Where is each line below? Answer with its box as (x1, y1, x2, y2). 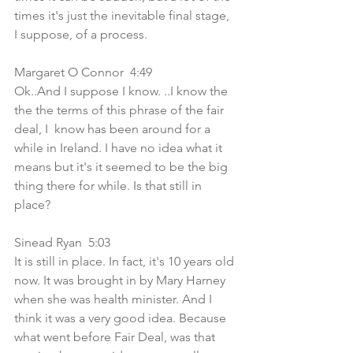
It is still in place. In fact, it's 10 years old (14, 254, 237, 269)
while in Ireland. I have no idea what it (14, 140, 225, 155)
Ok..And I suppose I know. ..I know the (14, 84, 231, 98)
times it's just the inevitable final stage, (14, 8, 232, 23)
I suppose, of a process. (14, 27, 147, 42)
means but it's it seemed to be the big (14, 159, 231, 174)
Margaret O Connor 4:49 (14, 65, 158, 80)
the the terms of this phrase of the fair (14, 102, 227, 117)
